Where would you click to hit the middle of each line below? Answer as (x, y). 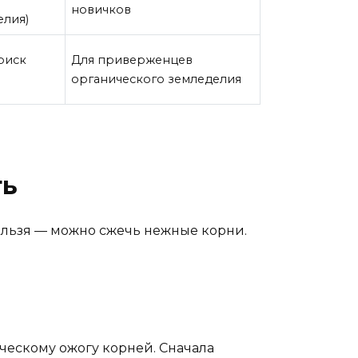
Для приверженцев (132, 60)
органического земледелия (157, 79)
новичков (101, 9)
